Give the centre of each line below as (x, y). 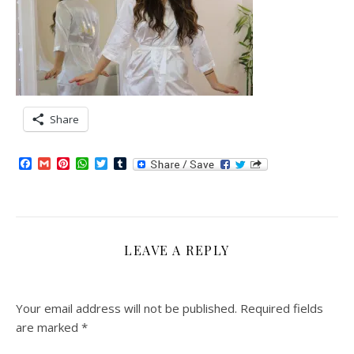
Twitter (129, 163)
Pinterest (97, 163)
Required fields (282, 308)
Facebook (60, 163)
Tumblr (149, 163)
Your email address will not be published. (126, 308)
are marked (49, 327)
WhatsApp (119, 163)
